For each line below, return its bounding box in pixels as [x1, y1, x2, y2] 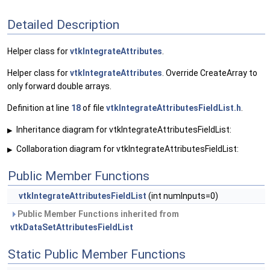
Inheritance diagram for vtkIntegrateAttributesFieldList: [14, 125, 232, 135]
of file [81, 103, 106, 113]
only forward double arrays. [7, 81, 111, 92]
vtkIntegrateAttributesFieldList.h [106, 103, 241, 113]
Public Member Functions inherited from [16, 209, 179, 219]
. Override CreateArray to [162, 68, 257, 78]
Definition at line [7, 103, 71, 113]
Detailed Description [7, 17, 119, 32]
